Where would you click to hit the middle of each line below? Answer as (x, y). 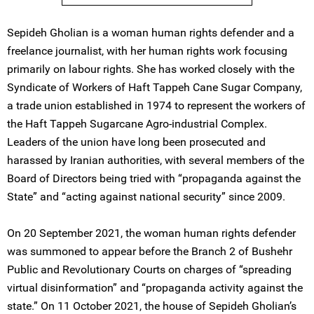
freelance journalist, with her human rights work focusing (147, 51)
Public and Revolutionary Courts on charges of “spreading (149, 269)
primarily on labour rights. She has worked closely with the (151, 69)
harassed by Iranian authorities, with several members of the (156, 160)
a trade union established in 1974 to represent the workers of (156, 105)
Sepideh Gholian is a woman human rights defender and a (151, 33)
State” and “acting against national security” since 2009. (146, 197)
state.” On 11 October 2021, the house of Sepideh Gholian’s (152, 306)
